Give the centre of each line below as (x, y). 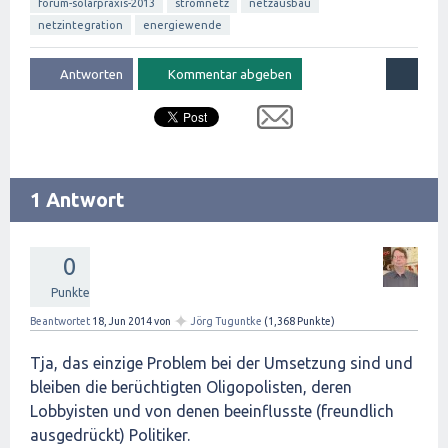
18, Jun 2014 (122, 321)
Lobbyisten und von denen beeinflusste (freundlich (212, 411)
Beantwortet (60, 321)
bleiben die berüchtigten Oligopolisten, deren (191, 387)
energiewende (182, 25)
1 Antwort (77, 200)
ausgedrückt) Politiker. (110, 435)
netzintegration (80, 25)
